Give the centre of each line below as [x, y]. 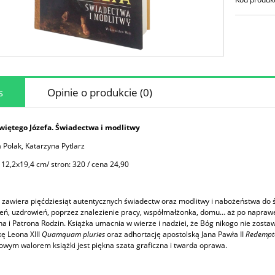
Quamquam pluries [73, 234]
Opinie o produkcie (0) [100, 93]
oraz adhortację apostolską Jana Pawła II [175, 234]
